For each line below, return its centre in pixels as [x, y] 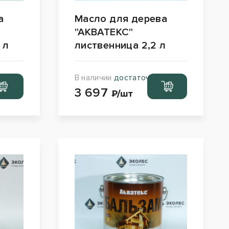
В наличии [94, 77]
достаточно [136, 77]
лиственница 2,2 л [120, 45]
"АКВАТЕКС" [104, 32]
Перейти [167, 81]
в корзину [167, 91]
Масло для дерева [121, 19]
